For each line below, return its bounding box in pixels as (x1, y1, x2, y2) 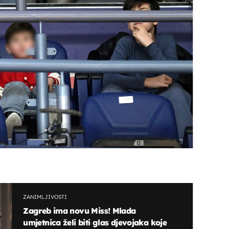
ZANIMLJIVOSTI (23, 193, 67, 200)
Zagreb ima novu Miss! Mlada (23, 205, 136, 216)
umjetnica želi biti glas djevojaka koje (23, 217, 167, 227)
